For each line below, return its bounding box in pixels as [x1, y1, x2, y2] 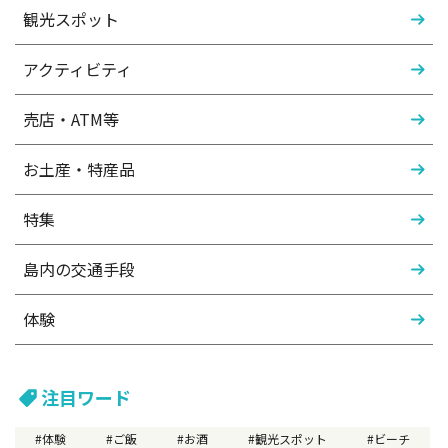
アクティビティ [23, 56, 132, 81]
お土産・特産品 [23, 156, 135, 181]
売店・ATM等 [23, 106, 119, 131]
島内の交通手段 [23, 256, 135, 281]
